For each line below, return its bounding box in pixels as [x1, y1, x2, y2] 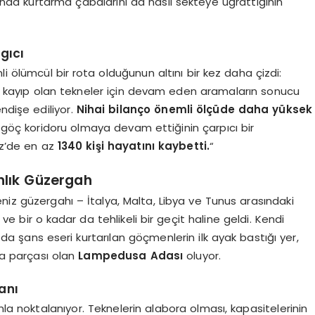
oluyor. [183, 248, 221, 264]
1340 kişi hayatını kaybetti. [57, 139, 210, 154]
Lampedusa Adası [78, 248, 184, 264]
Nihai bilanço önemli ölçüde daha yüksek [76, 102, 313, 117]
